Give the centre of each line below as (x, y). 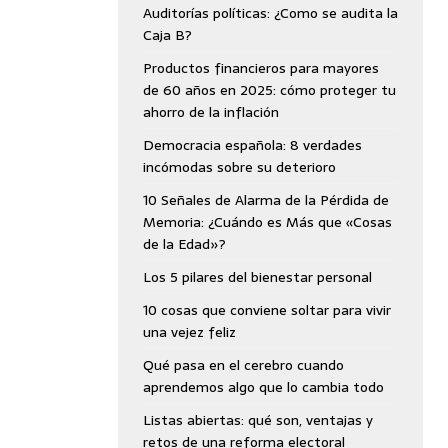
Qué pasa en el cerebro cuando (243, 365)
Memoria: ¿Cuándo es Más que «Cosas (267, 222)
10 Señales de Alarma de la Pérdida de (265, 200)
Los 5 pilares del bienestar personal (257, 277)
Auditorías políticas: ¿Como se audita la (270, 13)
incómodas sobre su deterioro (239, 167)
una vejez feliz (189, 332)
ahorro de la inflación (210, 112)
